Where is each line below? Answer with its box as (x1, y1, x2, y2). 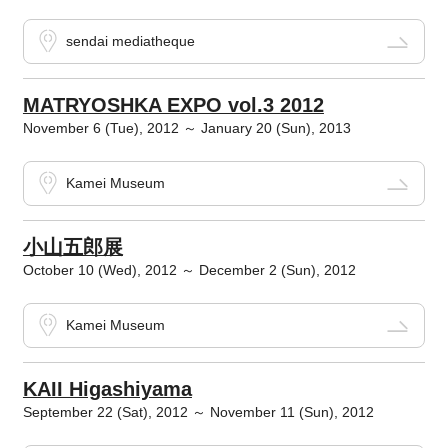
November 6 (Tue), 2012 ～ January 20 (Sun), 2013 (22, 120, 351, 137)
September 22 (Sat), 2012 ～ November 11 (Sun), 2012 (22, 404, 374, 421)
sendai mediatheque (65, 33, 195, 50)
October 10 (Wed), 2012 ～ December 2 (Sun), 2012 (22, 262, 356, 279)
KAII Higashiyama (22, 378, 192, 401)
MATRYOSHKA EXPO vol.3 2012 (22, 94, 324, 117)
